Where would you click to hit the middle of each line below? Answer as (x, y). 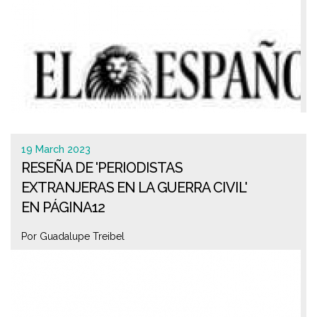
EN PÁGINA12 (63, 207)
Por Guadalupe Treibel (73, 236)
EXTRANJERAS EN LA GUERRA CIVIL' (134, 188)
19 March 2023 (56, 149)
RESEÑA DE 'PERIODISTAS (102, 168)
